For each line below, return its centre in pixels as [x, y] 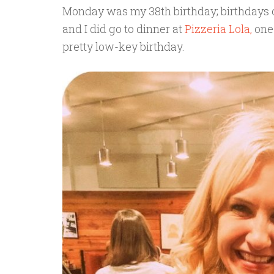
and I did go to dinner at [124, 28]
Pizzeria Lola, [218, 28]
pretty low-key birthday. [124, 46]
